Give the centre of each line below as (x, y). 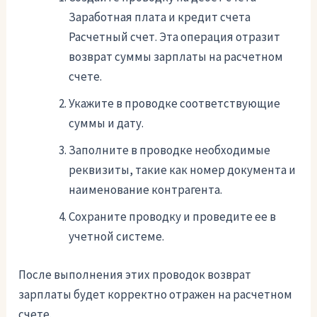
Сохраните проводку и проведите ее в (173, 217)
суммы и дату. (106, 123)
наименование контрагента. (146, 190)
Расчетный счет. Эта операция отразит (175, 37)
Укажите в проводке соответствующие (175, 104)
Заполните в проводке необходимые (170, 150)
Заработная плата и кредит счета (160, 17)
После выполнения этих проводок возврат (135, 274)
